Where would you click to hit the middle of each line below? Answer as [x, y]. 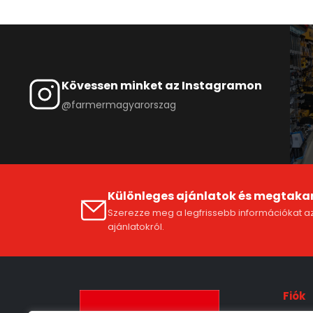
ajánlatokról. [136, 226]
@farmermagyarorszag [119, 104]
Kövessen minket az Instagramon [162, 85]
